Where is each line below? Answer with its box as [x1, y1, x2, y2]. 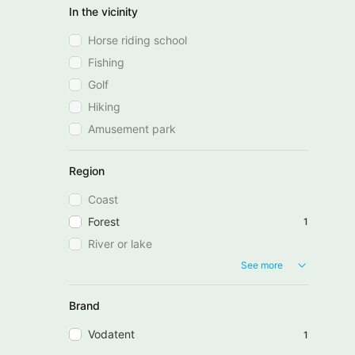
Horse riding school [88, 32, 187, 47]
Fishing [88, 55, 124, 69]
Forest [88, 214, 120, 228]
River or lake [88, 236, 152, 250]
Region [69, 163, 105, 177]
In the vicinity [69, 4, 138, 18]
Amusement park [88, 121, 176, 136]
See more [241, 258, 283, 271]
